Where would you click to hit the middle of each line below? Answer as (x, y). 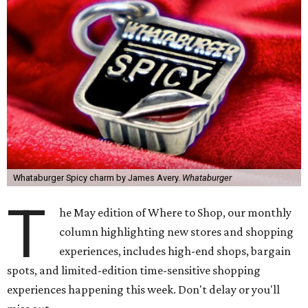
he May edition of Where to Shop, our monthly (176, 212)
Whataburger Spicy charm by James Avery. (97, 178)
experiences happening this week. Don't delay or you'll (143, 289)
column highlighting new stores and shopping (177, 232)
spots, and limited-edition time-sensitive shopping (134, 270)
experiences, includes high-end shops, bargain (175, 251)
